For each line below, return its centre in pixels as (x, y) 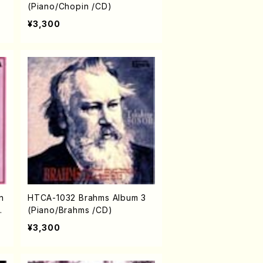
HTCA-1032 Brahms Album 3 (87, 198)
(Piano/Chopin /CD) (70, 6)
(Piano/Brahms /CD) (70, 210)
